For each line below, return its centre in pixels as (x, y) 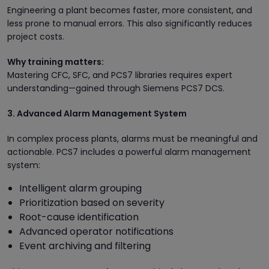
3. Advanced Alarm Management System (97, 113)
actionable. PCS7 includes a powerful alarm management (129, 152)
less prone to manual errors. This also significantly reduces (130, 23)
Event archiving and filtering (85, 246)
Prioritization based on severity (92, 202)
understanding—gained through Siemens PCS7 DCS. (116, 88)
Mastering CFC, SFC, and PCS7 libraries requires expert (120, 75)
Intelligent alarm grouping (80, 188)
